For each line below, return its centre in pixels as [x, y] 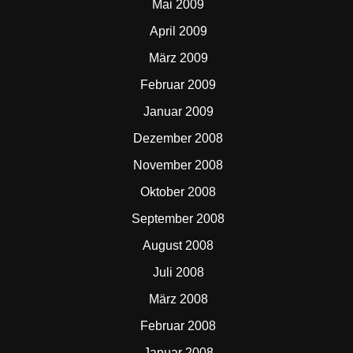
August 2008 [178, 245]
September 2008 [178, 219]
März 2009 [178, 58]
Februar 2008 [178, 326]
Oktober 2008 [178, 192]
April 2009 [178, 31]
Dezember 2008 [178, 138]
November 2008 [178, 165]
